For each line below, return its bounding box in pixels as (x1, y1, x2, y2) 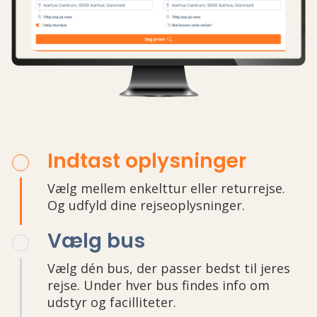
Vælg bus (47, 227, 145, 255)
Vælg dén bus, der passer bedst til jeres (47, 260, 290, 277)
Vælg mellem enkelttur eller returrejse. (47, 180, 285, 197)
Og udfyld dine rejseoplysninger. (47, 197, 245, 214)
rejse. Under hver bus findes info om (47, 277, 270, 294)
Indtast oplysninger (47, 147, 246, 175)
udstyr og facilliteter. (47, 294, 176, 311)
